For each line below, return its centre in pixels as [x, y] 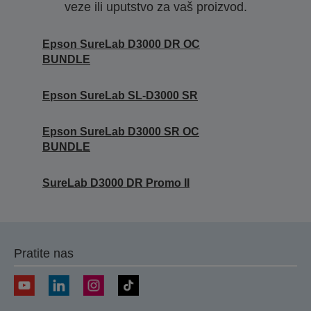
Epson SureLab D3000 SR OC [121, 132]
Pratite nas [44, 254]
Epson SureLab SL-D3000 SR [120, 96]
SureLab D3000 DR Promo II [116, 183]
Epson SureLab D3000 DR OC [121, 44]
